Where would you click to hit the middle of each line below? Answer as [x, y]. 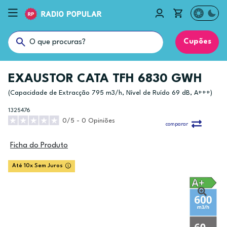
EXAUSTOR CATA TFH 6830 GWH [105, 79]
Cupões [197, 42]
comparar [177, 124]
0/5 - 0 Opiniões [89, 121]
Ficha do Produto [39, 146]
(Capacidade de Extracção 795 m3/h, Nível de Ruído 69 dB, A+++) [110, 93]
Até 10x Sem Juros [37, 166]
